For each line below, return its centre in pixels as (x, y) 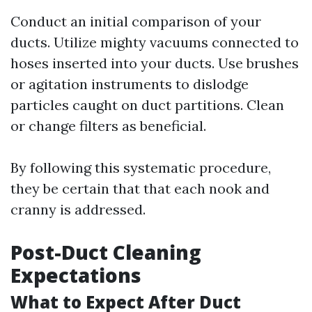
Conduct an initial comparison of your (136, 21)
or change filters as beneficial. (108, 126)
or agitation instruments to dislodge (130, 84)
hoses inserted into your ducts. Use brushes (155, 63)
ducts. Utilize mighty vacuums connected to (155, 42)
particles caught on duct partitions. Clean (147, 105)
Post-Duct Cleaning (106, 252)
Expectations (76, 275)
